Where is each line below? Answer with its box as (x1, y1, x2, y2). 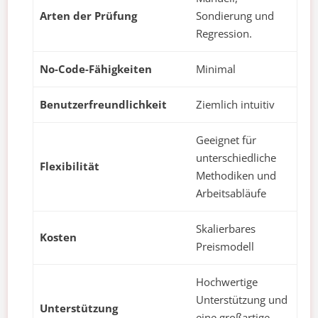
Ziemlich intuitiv (196, 97, 275, 112)
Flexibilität (40, 159, 99, 174)
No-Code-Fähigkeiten (40, 62, 152, 77)
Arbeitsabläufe (196, 186, 266, 201)
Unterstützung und (196, 292, 287, 307)
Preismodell (196, 239, 254, 254)
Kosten (40, 230, 77, 245)
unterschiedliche (196, 150, 276, 165)
